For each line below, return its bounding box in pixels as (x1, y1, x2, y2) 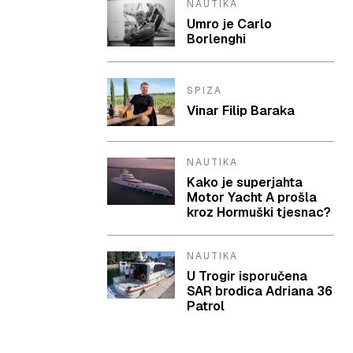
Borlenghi (187, 31, 247, 48)
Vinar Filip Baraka (187, 102, 295, 120)
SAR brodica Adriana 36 (187, 282, 333, 299)
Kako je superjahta (187, 173, 303, 191)
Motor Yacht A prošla (187, 188, 318, 206)
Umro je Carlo (187, 16, 273, 33)
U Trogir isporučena (187, 267, 308, 284)
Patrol (187, 297, 225, 314)
